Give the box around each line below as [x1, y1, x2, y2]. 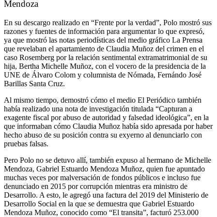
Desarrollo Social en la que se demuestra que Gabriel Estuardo [4, 199, 194, 208]
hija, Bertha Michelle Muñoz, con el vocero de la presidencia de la [4, 62, 206, 70]
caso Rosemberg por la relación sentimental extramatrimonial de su [4, 53, 207, 62]
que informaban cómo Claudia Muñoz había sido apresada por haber [4, 122, 213, 130]
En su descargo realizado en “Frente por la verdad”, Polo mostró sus [4, 18, 212, 27]
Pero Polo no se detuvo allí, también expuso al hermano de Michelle [4, 155, 211, 164]
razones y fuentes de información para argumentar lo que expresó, [4, 27, 204, 35]
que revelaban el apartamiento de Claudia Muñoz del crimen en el [4, 44, 204, 53]
